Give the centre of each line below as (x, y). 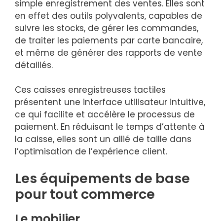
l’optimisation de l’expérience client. (92, 152)
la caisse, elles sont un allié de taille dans (103, 139)
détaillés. (34, 65)
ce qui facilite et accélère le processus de (105, 115)
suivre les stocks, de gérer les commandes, (107, 28)
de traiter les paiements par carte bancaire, (109, 40)
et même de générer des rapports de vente (109, 53)
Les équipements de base (102, 178)
